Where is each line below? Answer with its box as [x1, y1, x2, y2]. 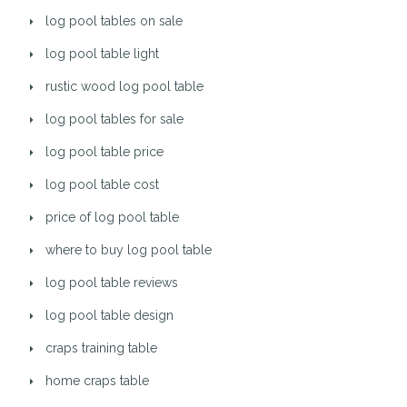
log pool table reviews [45, 275, 178, 290]
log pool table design [45, 308, 174, 323]
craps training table [45, 341, 157, 355]
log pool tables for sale [45, 112, 184, 126]
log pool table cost [45, 177, 159, 192]
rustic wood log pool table [45, 79, 203, 94]
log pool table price [45, 144, 164, 159]
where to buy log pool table [45, 243, 212, 257]
